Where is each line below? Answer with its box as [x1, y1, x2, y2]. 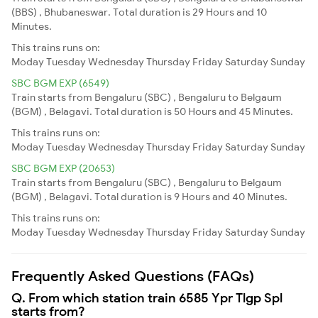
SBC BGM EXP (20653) [11, 161, 115, 175]
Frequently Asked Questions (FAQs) [11, 266, 254, 285]
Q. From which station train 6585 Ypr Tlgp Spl [11, 289, 283, 306]
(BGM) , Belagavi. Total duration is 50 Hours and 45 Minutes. [11, 104, 293, 118]
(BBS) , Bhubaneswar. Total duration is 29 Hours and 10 [11, 5, 267, 18]
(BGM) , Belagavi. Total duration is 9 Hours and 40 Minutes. [11, 190, 287, 203]
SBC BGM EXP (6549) [11, 76, 109, 89]
